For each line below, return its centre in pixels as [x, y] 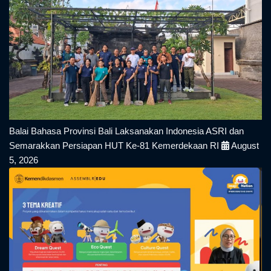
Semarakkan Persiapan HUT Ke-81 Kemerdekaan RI [115, 146]
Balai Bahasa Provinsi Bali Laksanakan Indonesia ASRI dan [126, 131]
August [244, 146]
